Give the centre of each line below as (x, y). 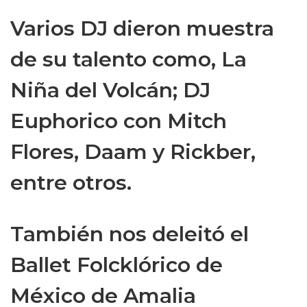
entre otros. (71, 183)
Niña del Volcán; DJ (110, 90)
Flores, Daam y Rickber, (133, 152)
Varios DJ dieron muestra (142, 28)
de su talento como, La (128, 59)
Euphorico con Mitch (119, 121)
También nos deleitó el (130, 234)
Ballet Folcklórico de (116, 265)
